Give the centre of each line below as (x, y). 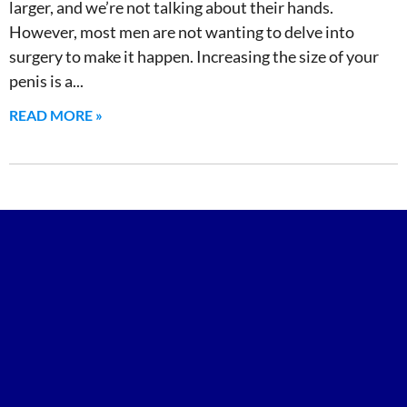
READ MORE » (56, 114)
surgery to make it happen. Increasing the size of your (194, 56)
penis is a (41, 80)
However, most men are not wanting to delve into (182, 31)
